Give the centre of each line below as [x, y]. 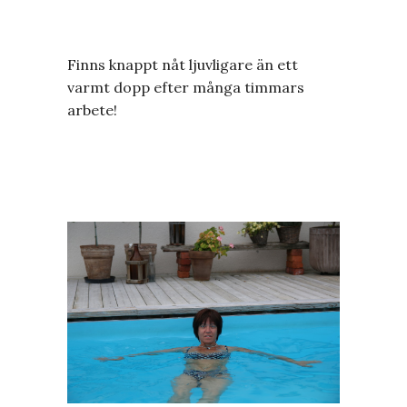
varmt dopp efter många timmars [186, 87]
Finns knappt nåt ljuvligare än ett [183, 65]
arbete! [92, 110]
